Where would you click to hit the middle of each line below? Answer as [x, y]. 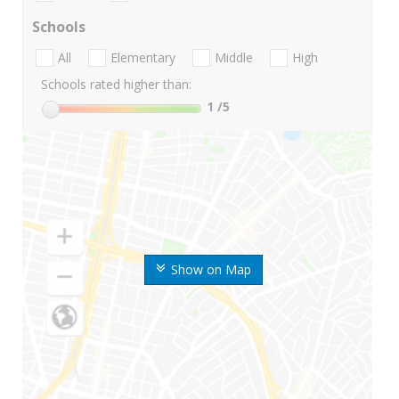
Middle [234, 58]
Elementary [143, 58]
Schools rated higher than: [116, 85]
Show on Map [211, 270]
